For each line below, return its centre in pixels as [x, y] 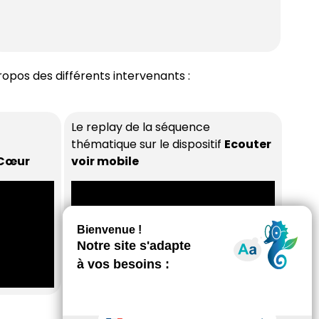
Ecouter [248, 145]
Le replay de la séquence [141, 127]
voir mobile [106, 162]
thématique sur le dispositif [148, 145]
